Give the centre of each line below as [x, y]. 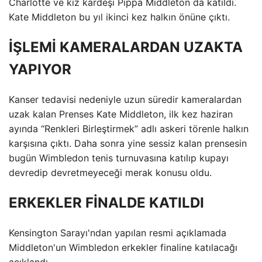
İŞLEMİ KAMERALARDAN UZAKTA [126, 47]
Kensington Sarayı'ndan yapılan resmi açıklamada [118, 232]
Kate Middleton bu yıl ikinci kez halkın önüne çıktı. [119, 17]
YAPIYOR [40, 69]
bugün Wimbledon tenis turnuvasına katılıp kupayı [119, 158]
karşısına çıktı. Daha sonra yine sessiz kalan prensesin [128, 143]
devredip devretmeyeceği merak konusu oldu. [110, 172]
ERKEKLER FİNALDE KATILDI [106, 202]
